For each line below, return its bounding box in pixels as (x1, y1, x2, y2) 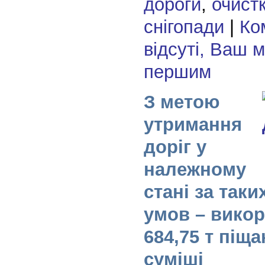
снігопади (143, 17, 224, 38)
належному (143, 159, 246, 180)
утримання (143, 114, 242, 135)
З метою (143, 92, 219, 113)
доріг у (143, 137, 206, 158)
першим (143, 62, 211, 83)
